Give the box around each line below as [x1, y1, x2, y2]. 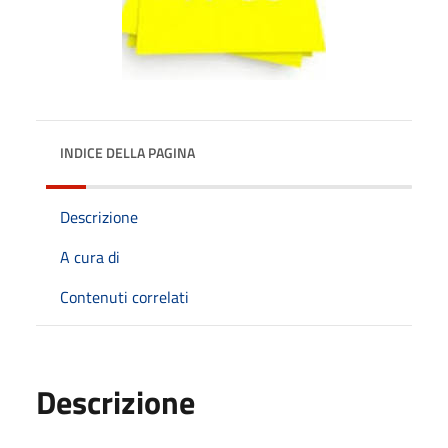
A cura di [60, 244, 120, 269]
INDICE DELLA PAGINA [60, 141, 195, 163]
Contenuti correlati [60, 284, 189, 309]
